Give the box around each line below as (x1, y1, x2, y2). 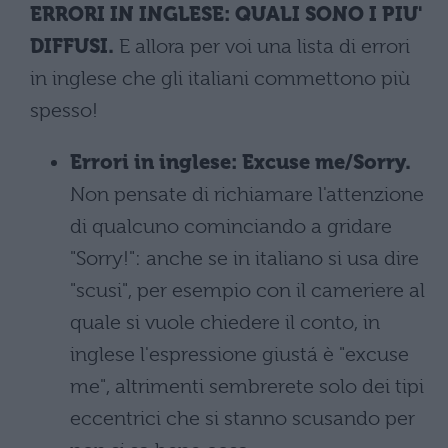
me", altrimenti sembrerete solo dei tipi (70, 374, 424, 398)
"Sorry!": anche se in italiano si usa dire (70, 246, 419, 270)
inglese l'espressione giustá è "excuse (70, 342, 409, 366)
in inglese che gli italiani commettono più (30, 66, 410, 90)
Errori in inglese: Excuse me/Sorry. (70, 150, 411, 174)
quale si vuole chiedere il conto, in (70, 310, 380, 334)
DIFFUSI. (30, 34, 119, 58)
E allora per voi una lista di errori (119, 34, 410, 58)
